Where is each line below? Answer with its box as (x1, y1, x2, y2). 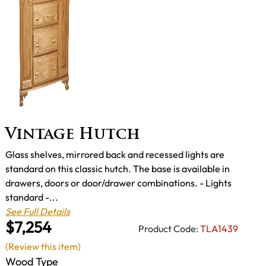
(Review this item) (5, 240, 81, 252)
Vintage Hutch (5, 128, 140, 143)
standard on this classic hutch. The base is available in (5, 162, 230, 175)
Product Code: (138, 223, 198, 235)
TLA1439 (200, 223, 238, 235)
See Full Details (5, 205, 70, 217)
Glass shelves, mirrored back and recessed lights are (5, 148, 224, 160)
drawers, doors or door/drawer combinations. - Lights (5, 176, 232, 189)
